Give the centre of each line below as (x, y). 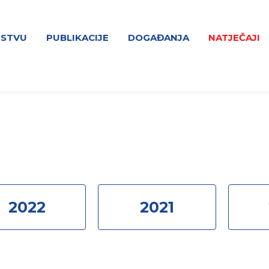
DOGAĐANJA (159, 38)
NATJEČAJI (234, 38)
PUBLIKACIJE (78, 38)
